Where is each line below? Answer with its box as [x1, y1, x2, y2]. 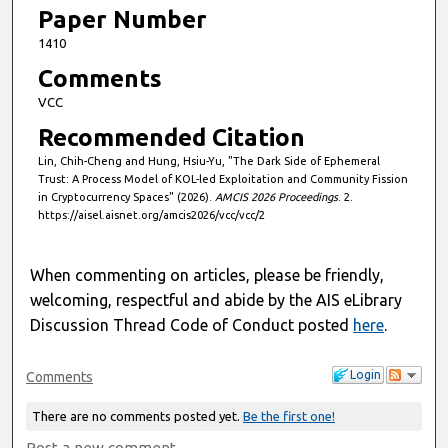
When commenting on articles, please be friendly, [30, 265, 385, 284]
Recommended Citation [37, 124, 305, 152]
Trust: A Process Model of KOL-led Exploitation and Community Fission [37, 173, 408, 186]
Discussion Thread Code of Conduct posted [30, 315, 354, 334]
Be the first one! [242, 409, 335, 424]
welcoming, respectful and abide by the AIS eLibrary [30, 290, 403, 309]
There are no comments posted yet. [31, 409, 243, 424]
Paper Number [37, 6, 207, 34]
